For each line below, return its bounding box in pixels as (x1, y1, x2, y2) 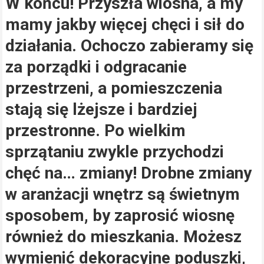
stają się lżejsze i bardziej (5, 99, 197, 119)
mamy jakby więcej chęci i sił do (5, 14, 245, 34)
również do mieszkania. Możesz (5, 226, 242, 246)
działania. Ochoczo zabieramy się (5, 35, 253, 55)
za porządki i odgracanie (5, 57, 187, 77)
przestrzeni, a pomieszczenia (5, 78, 222, 98)
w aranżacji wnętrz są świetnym (5, 184, 240, 204)
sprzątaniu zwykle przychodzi (5, 141, 224, 161)
